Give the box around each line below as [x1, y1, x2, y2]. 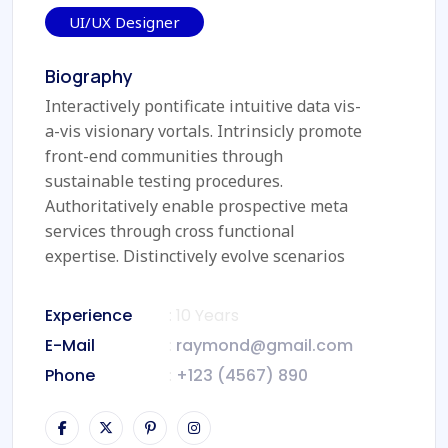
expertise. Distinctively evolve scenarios [45, 245, 345, 268]
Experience [45, 304, 132, 328]
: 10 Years [165, 304, 239, 328]
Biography [45, 64, 133, 89]
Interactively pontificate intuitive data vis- [45, 95, 361, 118]
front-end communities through [45, 145, 283, 168]
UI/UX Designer [69, 12, 180, 33]
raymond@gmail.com [176, 334, 353, 358]
